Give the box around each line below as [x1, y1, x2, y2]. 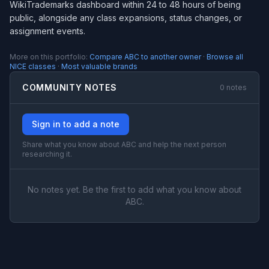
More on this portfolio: [10, 52, 89, 61]
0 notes [220, 83, 247, 92]
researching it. [22, 150, 72, 159]
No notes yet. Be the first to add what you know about [28, 184, 241, 195]
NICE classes [10, 62, 56, 71]
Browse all [207, 52, 243, 61]
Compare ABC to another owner [89, 52, 201, 61]
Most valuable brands [61, 62, 138, 71]
